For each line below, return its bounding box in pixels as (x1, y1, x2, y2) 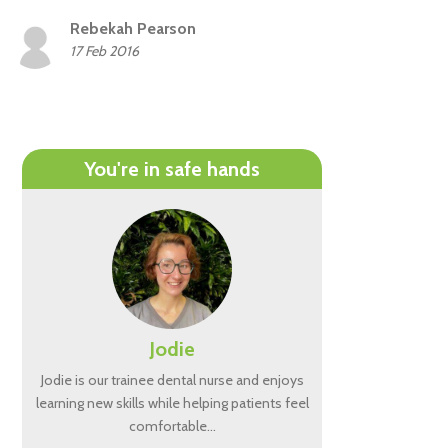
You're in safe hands (84, 157, 261, 182)
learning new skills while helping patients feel (35, 394, 309, 413)
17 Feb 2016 (70, 42, 139, 61)
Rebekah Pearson (70, 19, 196, 39)
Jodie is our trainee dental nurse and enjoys (40, 371, 304, 390)
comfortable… (128, 417, 216, 436)
